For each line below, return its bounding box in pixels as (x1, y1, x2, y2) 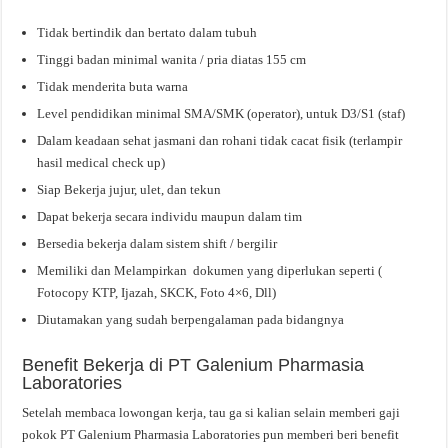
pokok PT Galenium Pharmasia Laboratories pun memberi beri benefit (22, 426, 400, 442)
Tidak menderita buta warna (37, 78, 189, 94)
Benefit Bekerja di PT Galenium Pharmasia (22, 354, 365, 375)
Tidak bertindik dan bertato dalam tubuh (37, 24, 258, 40)
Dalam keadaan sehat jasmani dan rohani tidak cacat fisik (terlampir (37, 132, 403, 148)
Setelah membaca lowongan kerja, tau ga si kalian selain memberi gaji (22, 404, 401, 420)
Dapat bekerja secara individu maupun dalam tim (37, 208, 303, 224)
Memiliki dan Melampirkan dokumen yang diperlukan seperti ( (37, 262, 383, 278)
